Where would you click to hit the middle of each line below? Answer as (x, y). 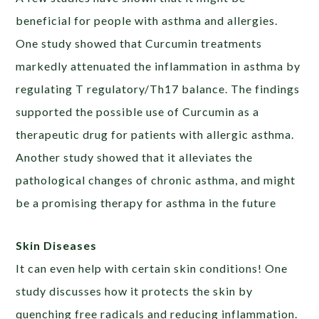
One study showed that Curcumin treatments (139, 43)
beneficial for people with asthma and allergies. (147, 21)
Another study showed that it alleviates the (135, 157)
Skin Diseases (57, 246)
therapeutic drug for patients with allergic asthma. (155, 135)
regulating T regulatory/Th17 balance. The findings (158, 89)
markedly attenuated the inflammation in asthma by (158, 66)
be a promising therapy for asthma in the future (146, 203)
